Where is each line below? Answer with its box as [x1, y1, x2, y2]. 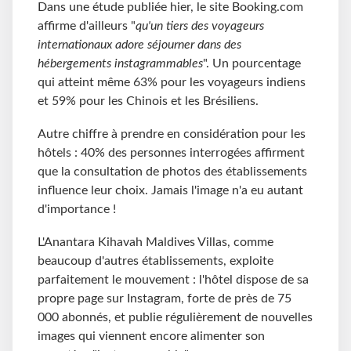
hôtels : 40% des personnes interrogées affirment [38, 146, 305, 159]
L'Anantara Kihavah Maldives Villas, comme [38, 235, 273, 248]
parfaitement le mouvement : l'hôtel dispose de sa [38, 273, 309, 286]
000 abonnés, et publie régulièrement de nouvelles [38, 310, 313, 324]
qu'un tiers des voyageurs [136, 19, 264, 32]
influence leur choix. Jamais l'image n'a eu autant [38, 183, 303, 197]
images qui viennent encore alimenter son [38, 329, 265, 342]
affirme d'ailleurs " [38, 19, 136, 32]
